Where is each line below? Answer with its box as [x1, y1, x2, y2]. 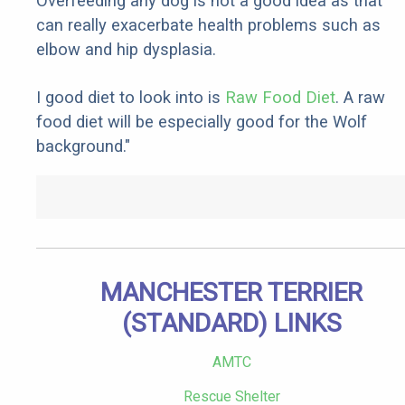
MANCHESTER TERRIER [100, 278, 363, 308]
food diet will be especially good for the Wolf [36, 112, 367, 132]
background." [36, 137, 130, 156]
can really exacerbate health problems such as [36, 15, 381, 35]
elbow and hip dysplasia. [36, 40, 216, 60]
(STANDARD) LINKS [121, 308, 342, 339]
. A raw [335, 88, 385, 108]
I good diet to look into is [36, 88, 225, 108]
